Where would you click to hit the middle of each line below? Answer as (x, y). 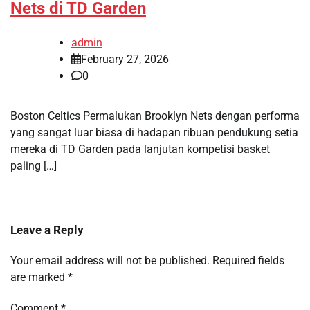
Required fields (248, 260)
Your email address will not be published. (110, 260)
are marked (39, 277)
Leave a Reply (47, 229)
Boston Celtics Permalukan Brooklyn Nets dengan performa (155, 116)
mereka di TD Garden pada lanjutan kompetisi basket (140, 149)
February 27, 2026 (125, 59)
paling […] (34, 165)
